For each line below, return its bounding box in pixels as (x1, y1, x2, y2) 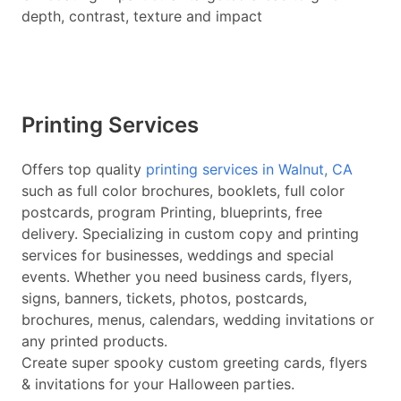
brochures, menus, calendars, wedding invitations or (21, 311, 374, 328)
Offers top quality (21, 160, 146, 178)
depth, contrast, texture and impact (21, 7, 262, 25)
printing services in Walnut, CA (146, 160, 353, 178)
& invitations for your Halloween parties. (21, 375, 294, 393)
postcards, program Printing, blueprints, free (21, 203, 322, 221)
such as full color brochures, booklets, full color (21, 182, 345, 200)
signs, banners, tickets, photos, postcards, (21, 289, 307, 307)
